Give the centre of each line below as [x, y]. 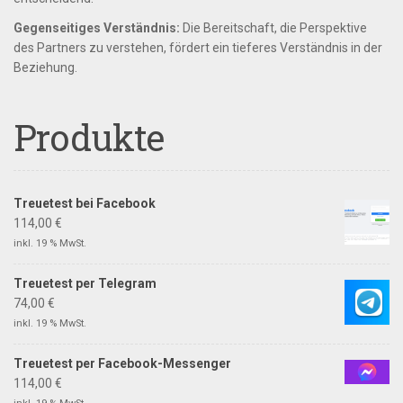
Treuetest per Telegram [85, 283]
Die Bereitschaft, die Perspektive [273, 27]
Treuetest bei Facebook [85, 203]
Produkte [89, 137]
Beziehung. [45, 67]
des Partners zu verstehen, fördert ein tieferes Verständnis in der [198, 47]
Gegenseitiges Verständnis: [97, 27]
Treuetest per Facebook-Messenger [122, 363]
